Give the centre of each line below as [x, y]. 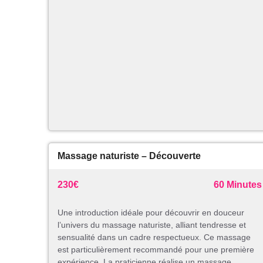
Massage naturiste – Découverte [129, 156]
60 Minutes [238, 185]
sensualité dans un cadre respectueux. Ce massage [154, 237]
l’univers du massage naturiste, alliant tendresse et [152, 225]
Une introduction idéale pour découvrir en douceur [151, 213]
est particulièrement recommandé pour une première [156, 250]
